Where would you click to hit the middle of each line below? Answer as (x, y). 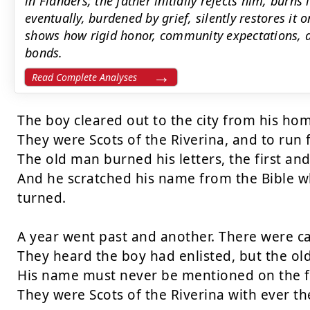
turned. (42, 198)
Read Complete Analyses (84, 77)
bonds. (44, 53)
